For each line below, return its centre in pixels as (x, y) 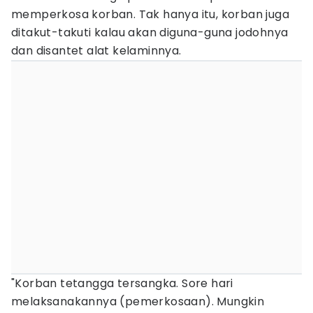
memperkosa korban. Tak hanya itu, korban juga (150, 14)
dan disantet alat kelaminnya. (96, 51)
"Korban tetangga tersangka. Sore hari (122, 283)
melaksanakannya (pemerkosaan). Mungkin (138, 301)
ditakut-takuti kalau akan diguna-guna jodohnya (150, 32)
